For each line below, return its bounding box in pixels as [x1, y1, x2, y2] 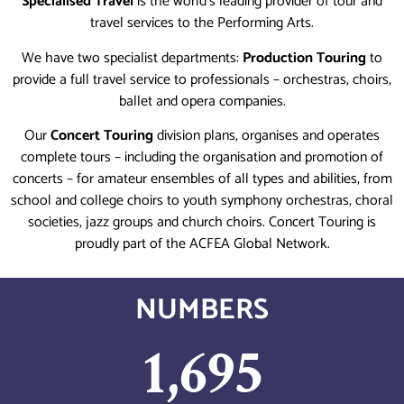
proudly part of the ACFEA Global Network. [74, 232, 330, 257]
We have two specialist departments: [22, 45, 243, 70]
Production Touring [243, 45, 366, 70]
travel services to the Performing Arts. [90, 11, 314, 36]
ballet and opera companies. [118, 88, 286, 114]
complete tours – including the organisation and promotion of [21, 145, 383, 170]
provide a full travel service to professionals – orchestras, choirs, [13, 67, 391, 92]
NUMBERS [135, 286, 269, 334]
